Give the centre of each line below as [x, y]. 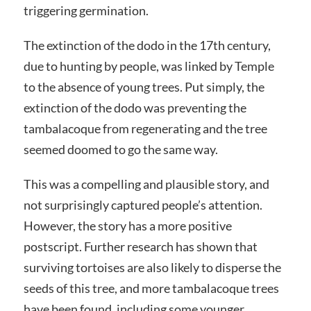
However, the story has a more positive [127, 225]
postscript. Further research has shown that [140, 246]
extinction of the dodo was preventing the [135, 107]
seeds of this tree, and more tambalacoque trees [151, 288]
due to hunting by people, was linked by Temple [149, 66]
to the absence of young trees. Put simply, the [144, 86]
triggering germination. [86, 10]
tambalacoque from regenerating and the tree [145, 128]
